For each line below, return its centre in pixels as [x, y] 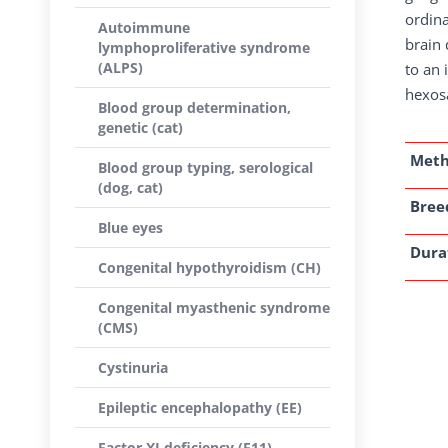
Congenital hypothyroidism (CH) [209, 267]
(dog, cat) [130, 187]
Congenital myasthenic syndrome [214, 307]
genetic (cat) [140, 127]
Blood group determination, [194, 107]
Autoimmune [144, 27]
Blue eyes [130, 227]
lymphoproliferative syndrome [204, 47]
